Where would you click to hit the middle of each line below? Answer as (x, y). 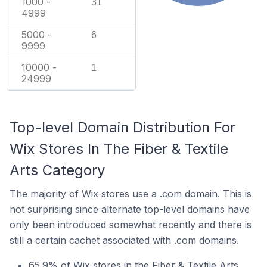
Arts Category (57, 170)
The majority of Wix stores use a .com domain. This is (131, 194)
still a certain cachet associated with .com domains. (124, 240)
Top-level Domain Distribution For (122, 127)
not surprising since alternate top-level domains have (130, 209)
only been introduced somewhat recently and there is (131, 225)
